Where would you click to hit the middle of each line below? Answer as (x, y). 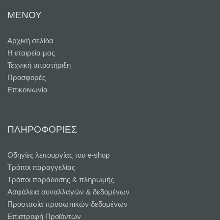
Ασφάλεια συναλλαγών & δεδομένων (69, 192)
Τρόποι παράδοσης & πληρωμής (61, 179)
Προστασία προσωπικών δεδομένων (68, 204)
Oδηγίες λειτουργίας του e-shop (58, 155)
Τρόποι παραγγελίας (41, 167)
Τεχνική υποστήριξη (39, 65)
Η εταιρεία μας (31, 53)
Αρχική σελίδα (30, 40)
